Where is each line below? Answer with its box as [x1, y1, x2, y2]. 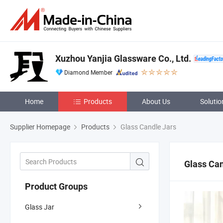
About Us [142, 97, 170, 106]
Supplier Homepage [10, 122, 70, 131]
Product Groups [25, 181, 88, 192]
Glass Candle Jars [119, 122, 176, 131]
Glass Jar [25, 202, 54, 212]
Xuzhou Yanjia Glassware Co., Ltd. [55, 53, 191, 64]
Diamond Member [64, 68, 112, 76]
